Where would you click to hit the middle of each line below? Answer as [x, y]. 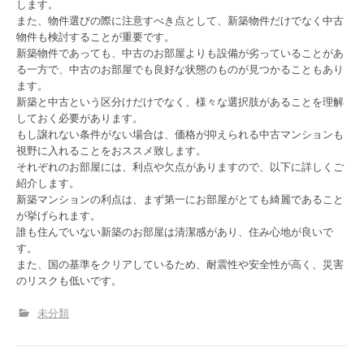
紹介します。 [48, 182]
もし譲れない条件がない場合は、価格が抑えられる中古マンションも [180, 134]
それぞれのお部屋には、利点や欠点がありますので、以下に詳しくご [180, 166]
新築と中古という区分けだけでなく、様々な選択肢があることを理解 [180, 101]
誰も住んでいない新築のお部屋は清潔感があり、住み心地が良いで [175, 231]
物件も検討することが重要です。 [95, 36]
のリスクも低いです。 [69, 280]
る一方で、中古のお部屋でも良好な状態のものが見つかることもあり [180, 69]
